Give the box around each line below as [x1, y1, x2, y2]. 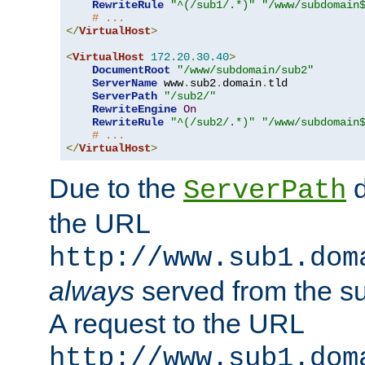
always [49, 275, 134, 307]
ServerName [92, 77, 157, 90]
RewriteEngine [92, 103, 177, 117]
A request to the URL [49, 308, 304, 340]
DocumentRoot [92, 64, 170, 77]
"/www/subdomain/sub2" [177, 64, 314, 77]
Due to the [49, 173, 183, 204]
